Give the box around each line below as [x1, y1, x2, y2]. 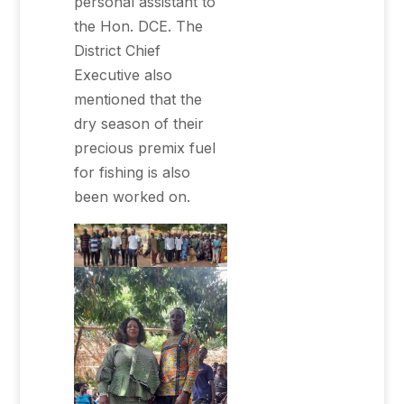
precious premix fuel [74, 139, 216, 157]
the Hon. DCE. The [74, 17, 204, 35]
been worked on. [74, 188, 191, 206]
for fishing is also [74, 163, 191, 181]
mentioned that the [74, 90, 203, 108]
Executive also [74, 66, 173, 84]
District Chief [74, 41, 161, 60]
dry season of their [74, 115, 205, 133]
